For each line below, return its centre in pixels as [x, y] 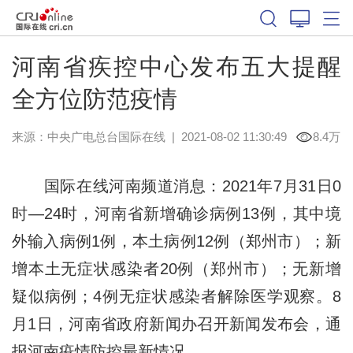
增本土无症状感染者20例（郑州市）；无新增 [176, 268]
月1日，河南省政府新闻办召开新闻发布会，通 [176, 323]
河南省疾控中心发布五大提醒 [176, 66]
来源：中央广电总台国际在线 [88, 136]
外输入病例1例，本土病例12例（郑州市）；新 [176, 241]
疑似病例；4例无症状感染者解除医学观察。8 [176, 296]
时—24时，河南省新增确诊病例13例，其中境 [176, 213]
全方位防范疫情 [94, 98]
